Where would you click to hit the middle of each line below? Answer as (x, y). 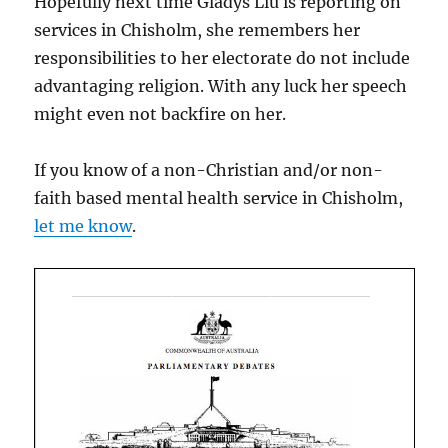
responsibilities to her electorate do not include (222, 57)
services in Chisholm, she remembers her (197, 29)
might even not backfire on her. (160, 113)
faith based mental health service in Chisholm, (219, 197)
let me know (83, 225)
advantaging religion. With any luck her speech (221, 85)
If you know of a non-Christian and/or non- (209, 169)
